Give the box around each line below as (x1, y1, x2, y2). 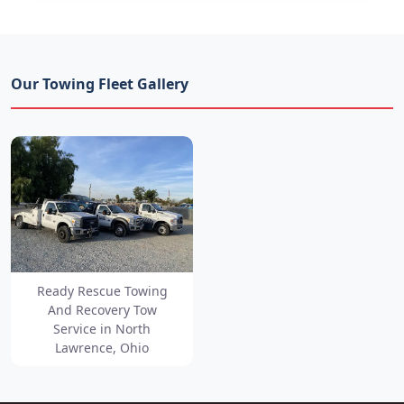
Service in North (53, 319, 151, 337)
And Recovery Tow (47, 300, 157, 318)
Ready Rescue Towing (36, 281, 168, 299)
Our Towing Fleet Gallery (11, 73, 188, 94)
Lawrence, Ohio (55, 338, 149, 356)
